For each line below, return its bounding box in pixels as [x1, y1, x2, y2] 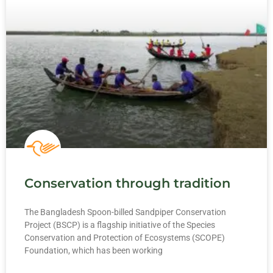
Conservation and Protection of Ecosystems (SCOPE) [24, 233, 225, 243]
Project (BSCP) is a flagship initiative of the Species [24, 220, 215, 230]
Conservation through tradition [24, 175, 230, 191]
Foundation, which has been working [24, 246, 163, 256]
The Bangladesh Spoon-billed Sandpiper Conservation [24, 207, 226, 218]
